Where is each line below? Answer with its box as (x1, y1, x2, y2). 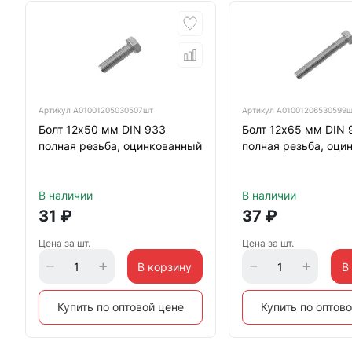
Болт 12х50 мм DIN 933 (38, 123, 166, 136)
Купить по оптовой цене (57, 300, 185, 313)
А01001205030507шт (73, 105, 153, 115)
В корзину (137, 259, 192, 273)
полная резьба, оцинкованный (38, 139, 202, 152)
